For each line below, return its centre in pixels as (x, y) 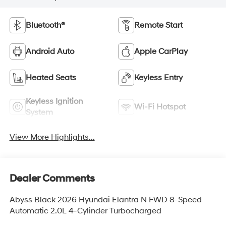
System (39, 112)
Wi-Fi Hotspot (160, 107)
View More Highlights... (52, 137)
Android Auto (50, 51)
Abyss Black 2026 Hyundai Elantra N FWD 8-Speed (105, 200)
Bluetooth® (45, 25)
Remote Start (158, 25)
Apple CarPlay (161, 51)
